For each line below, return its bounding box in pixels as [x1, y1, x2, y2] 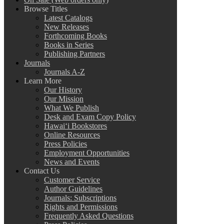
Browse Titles [24, 4, 67, 13]
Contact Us [24, 166, 59, 175]
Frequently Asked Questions [44, 211, 133, 220]
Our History [44, 85, 82, 94]
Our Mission [44, 94, 83, 103]
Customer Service [44, 175, 100, 184]
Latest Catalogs [44, 13, 92, 22]
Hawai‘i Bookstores [44, 121, 107, 130]
